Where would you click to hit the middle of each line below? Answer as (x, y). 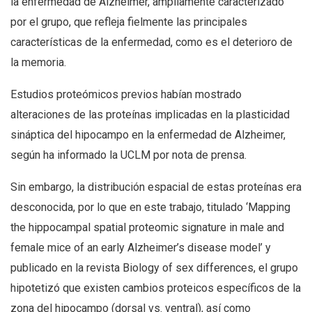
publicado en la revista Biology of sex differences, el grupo (154, 268)
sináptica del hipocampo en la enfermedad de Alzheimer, (148, 135)
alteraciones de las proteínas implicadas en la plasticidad (150, 115)
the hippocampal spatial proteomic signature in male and (147, 228)
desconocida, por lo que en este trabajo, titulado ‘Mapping (150, 208)
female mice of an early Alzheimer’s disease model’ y (141, 248)
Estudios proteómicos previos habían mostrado (126, 95)
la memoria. (38, 63)
